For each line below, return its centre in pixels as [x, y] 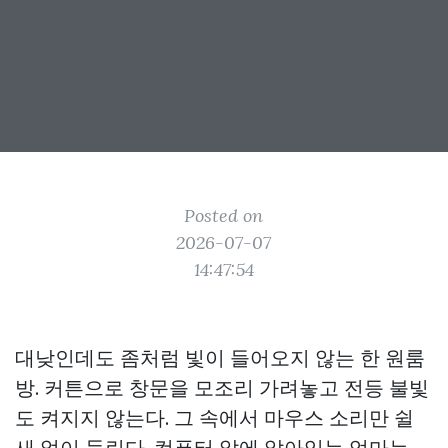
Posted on [224, 215]
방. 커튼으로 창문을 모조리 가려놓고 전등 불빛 [222, 387]
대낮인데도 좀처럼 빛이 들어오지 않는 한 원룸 [220, 357]
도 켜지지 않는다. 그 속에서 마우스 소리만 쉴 [214, 417]
